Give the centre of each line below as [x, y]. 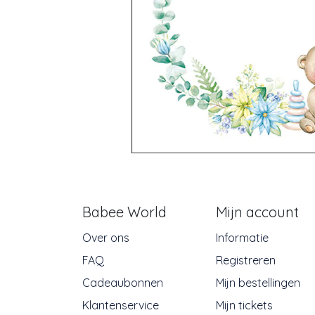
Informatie [242, 238]
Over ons [106, 238]
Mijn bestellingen [258, 283]
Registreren [246, 261]
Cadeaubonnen [123, 283]
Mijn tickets [244, 306]
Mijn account [257, 212]
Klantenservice [121, 306]
